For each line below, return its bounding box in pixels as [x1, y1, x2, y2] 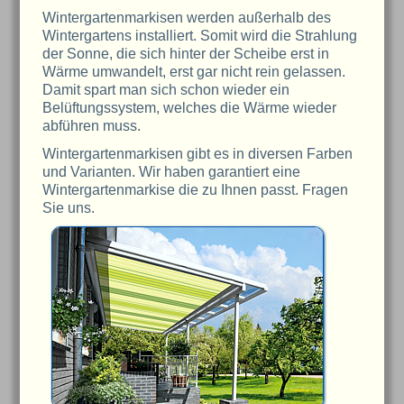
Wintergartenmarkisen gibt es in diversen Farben [42, 146, 353, 162]
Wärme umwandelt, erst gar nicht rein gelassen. [42, 64, 346, 80]
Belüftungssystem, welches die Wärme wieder [42, 100, 337, 116]
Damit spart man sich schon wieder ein [42, 82, 290, 98]
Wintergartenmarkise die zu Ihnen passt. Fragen [42, 182, 349, 198]
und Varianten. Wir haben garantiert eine [42, 164, 301, 180]
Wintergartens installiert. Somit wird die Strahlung [42, 28, 358, 44]
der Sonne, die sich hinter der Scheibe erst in [42, 46, 330, 62]
